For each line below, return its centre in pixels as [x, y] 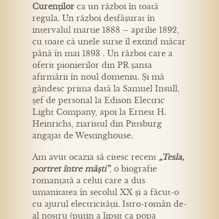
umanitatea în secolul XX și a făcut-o [106, 192]
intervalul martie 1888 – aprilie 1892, [106, 30]
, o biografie [133, 169]
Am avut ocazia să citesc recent [96, 157]
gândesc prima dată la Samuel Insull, [106, 88]
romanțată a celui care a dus [89, 180]
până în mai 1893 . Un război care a [102, 53]
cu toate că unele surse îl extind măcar [109, 42]
